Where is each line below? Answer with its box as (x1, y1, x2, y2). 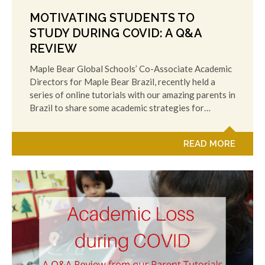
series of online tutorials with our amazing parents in (30, 89, 235, 101)
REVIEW (30, 41, 77, 56)
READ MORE (183, 138, 235, 150)
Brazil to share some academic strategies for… (30, 102, 211, 114)
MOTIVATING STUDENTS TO (30, 11, 195, 25)
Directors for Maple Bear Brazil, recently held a (30, 76, 215, 88)
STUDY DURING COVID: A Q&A (30, 26, 202, 41)
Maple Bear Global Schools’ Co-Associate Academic (30, 63, 232, 75)
